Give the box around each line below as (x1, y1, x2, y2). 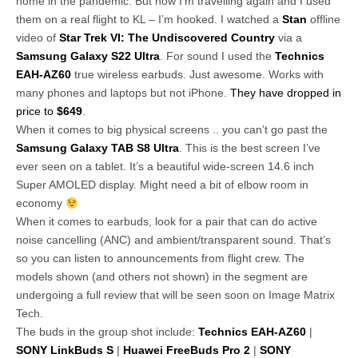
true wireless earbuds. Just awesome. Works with (71, 68, 324, 82)
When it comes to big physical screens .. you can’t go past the (16, 123, 328, 137)
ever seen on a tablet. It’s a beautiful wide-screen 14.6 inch (16, 160, 314, 173)
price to (16, 105, 57, 118)
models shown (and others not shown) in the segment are (16, 270, 308, 284)
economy (16, 197, 66, 210)
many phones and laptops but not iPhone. (16, 86, 230, 100)
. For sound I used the (160, 50, 275, 63)
